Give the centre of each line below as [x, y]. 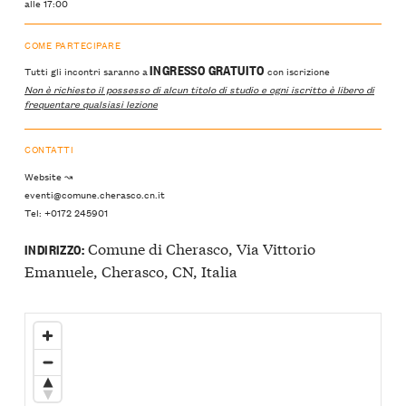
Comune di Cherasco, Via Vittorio [199, 248]
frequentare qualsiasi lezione [91, 104]
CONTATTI [49, 150]
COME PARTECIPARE [73, 44]
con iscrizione [297, 71]
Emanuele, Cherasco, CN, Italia [131, 271]
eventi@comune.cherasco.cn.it [95, 193]
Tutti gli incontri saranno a [87, 71]
